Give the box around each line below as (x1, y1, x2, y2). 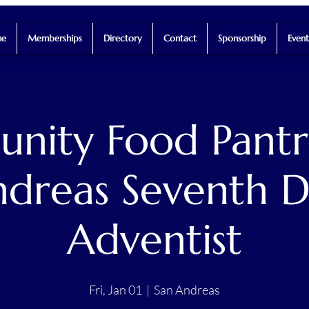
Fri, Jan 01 (89, 281, 142, 297)
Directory (103, 32, 142, 44)
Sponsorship (217, 32, 266, 44)
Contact (163, 32, 197, 44)
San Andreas (154, 281, 220, 297)
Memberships (27, 32, 82, 44)
